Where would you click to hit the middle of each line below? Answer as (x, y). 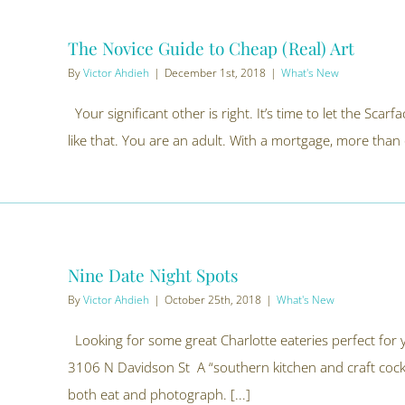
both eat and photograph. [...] (159, 394)
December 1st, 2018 (215, 73)
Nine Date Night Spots (153, 275)
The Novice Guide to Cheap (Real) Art (211, 48)
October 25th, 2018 (213, 300)
